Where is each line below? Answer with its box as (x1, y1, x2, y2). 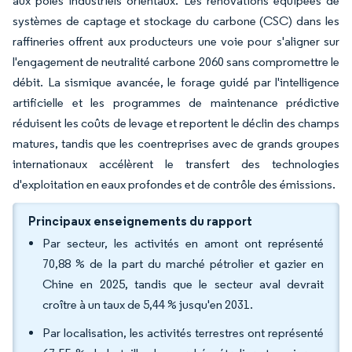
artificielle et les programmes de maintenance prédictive (13, 95, 339, 110)
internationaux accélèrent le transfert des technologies (13, 156, 339, 171)
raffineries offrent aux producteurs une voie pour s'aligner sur (13, 34, 339, 49)
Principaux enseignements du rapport (28, 213, 252, 229)
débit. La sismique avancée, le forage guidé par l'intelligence (13, 75, 339, 90)
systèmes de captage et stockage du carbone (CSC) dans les (13, 13, 339, 28)
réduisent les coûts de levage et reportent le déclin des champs (13, 115, 339, 130)
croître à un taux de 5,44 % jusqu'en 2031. (42, 297, 253, 312)
